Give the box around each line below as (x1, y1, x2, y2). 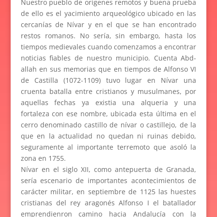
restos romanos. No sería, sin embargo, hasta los (20, 31, 197, 40)
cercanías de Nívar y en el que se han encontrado (20, 19, 197, 29)
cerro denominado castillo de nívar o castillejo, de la (20, 120, 197, 129)
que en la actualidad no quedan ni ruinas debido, (20, 131, 197, 140)
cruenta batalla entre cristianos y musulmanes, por (20, 86, 197, 96)
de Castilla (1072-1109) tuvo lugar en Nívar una (20, 75, 197, 85)
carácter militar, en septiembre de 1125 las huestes (20, 186, 197, 196)
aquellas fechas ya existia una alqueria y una (20, 97, 197, 107)
